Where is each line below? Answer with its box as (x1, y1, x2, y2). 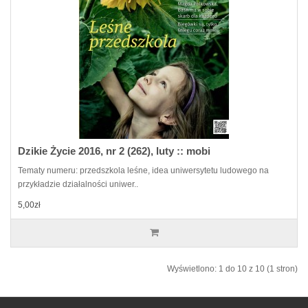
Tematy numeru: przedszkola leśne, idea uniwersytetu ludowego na (18, 166, 269, 175)
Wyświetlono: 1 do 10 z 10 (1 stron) (167, 264, 298, 274)
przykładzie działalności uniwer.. (18, 179, 138, 189)
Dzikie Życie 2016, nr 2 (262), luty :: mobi (18, 145, 210, 157)
